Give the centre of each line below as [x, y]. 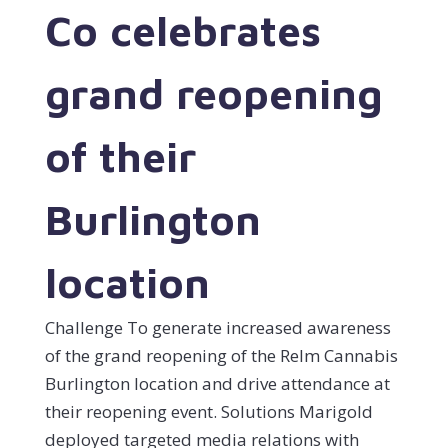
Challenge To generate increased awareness [217, 327]
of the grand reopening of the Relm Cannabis [221, 355]
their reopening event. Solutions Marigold [208, 411]
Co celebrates [182, 29]
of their [120, 155]
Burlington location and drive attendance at [217, 383]
